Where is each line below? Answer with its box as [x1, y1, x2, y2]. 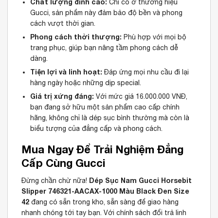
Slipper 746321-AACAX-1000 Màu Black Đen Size [21, 187, 189, 196]
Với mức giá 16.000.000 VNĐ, [94, 92, 188, 101]
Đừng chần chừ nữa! [21, 177, 89, 185]
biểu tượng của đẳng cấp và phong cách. [30, 125, 163, 133]
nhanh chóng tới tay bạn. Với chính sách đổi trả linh [21, 209, 186, 217]
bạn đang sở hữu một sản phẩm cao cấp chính [30, 103, 180, 111]
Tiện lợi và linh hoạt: [30, 68, 103, 76]
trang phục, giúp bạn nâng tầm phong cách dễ [30, 44, 179, 52]
